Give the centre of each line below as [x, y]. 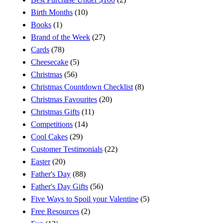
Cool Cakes [50, 136]
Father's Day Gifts [60, 186]
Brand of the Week [61, 37]
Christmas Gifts [56, 111]
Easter [41, 161]
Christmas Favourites [64, 99]
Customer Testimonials [67, 149]
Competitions [52, 124]
